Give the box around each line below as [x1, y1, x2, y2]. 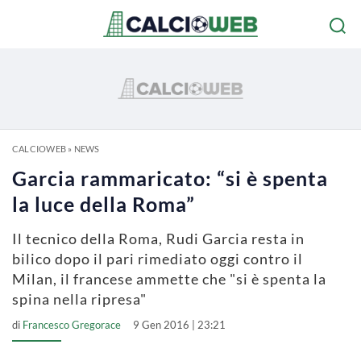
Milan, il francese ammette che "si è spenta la [12, 270, 326, 288]
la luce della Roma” [12, 192, 195, 216]
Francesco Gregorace [23, 318, 121, 331]
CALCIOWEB [12, 143, 66, 154]
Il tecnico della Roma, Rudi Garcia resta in [12, 230, 305, 247]
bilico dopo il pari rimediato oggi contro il [12, 250, 303, 268]
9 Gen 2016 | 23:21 [133, 318, 226, 331]
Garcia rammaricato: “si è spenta [12, 166, 328, 190]
